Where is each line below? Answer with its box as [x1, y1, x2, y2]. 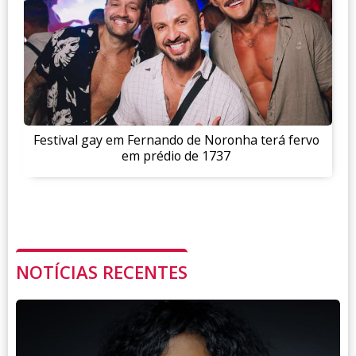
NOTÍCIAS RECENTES [16, 260, 188, 284]
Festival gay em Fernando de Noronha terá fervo [33, 130, 319, 149]
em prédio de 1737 [122, 146, 230, 164]
